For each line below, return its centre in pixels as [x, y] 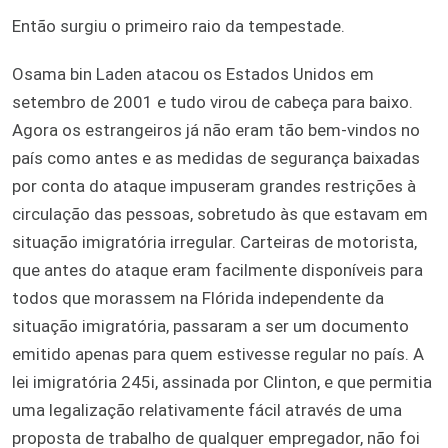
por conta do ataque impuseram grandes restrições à [214, 185]
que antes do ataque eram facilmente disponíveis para [217, 269]
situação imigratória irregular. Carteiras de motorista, [214, 241]
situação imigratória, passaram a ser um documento [210, 325]
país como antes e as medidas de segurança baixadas [216, 157]
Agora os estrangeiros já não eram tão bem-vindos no [216, 129]
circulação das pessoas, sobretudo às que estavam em [220, 213]
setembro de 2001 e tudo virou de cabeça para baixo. [212, 101]
